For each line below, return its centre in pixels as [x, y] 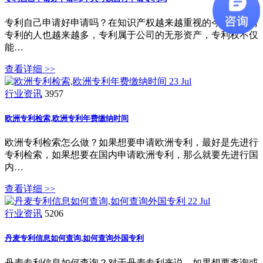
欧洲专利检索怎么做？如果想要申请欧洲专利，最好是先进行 [131, 143]
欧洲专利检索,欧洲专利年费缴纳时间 [67, 119]
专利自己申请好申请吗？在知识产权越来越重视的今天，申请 [131, 22]
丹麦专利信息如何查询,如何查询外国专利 [74, 238]
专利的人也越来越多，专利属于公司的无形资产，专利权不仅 [131, 35]
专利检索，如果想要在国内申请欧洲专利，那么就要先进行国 [131, 155]
